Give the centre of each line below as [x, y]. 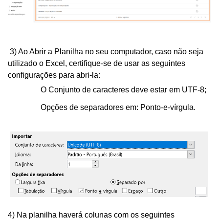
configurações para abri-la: [54, 75]
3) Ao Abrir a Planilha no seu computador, [81, 52]
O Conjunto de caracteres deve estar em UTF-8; [123, 90]
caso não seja [179, 52]
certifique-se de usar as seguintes [127, 64]
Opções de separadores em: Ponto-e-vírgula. [118, 108]
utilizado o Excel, [37, 64]
